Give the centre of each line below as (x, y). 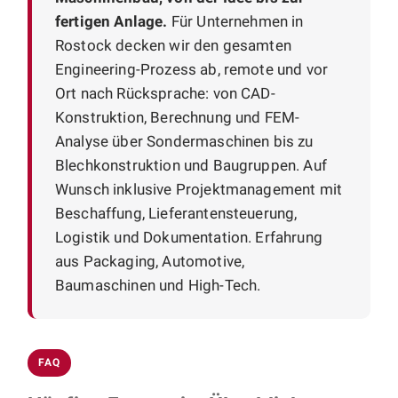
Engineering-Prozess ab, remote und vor (192, 69)
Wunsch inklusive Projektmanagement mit (199, 189)
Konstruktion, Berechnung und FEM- (178, 117)
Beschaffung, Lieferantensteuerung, (176, 213)
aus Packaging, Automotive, (150, 261)
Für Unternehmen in (235, 21)
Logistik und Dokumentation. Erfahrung (189, 237)
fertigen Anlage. (111, 21)
